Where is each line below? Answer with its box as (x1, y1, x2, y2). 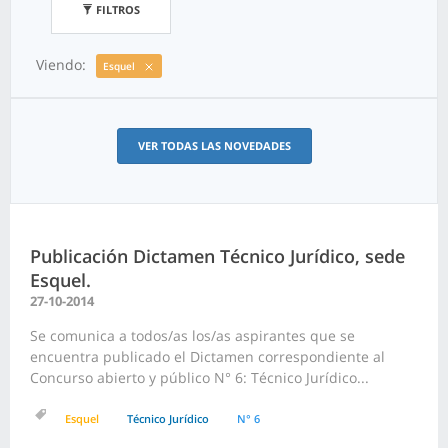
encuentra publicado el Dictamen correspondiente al (30, 347, 385, 367)
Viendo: (36, 54, 86, 74)
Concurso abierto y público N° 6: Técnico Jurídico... (30, 368, 369, 388)
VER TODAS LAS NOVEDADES (137, 138, 291, 154)
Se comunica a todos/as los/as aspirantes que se (30, 326, 355, 346)
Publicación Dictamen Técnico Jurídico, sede (30, 244, 405, 269)
